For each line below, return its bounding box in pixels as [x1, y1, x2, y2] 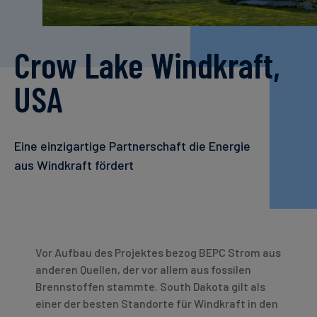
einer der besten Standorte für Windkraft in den [35, 296, 278, 310]
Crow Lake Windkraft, [14, 43, 280, 86]
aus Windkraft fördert [14, 157, 134, 173]
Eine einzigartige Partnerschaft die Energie [14, 138, 250, 154]
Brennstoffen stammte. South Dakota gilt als [35, 279, 265, 293]
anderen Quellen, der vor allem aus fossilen [35, 263, 251, 276]
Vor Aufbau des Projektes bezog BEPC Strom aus [35, 246, 281, 259]
